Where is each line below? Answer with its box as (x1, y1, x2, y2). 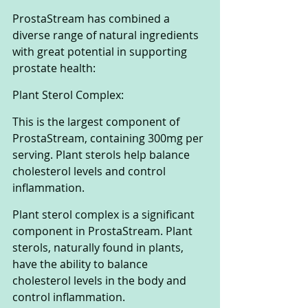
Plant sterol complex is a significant (12, 207, 197, 223)
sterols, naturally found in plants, (12, 240, 186, 256)
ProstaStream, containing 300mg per (12, 131, 206, 146)
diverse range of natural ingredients (12, 27, 201, 43)
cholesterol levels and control (12, 164, 168, 179)
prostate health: (12, 60, 96, 76)
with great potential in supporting (12, 44, 190, 60)
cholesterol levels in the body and (12, 273, 189, 289)
